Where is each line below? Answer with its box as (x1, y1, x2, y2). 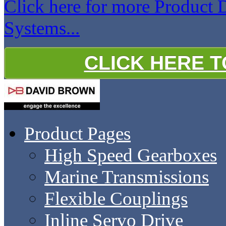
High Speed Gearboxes (44, 144, 217, 165)
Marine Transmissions (44, 166, 209, 187)
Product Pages (24, 123, 131, 144)
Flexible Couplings (44, 188, 188, 209)
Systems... (4, 17, 80, 38)
